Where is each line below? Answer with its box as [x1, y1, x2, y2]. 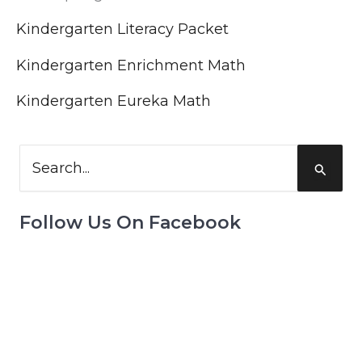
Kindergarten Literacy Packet [16, 20, 229, 39]
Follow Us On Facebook [19, 212, 241, 234]
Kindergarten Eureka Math [16, 92, 211, 111]
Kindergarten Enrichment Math [16, 56, 246, 74]
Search [19, 144, 59, 159]
